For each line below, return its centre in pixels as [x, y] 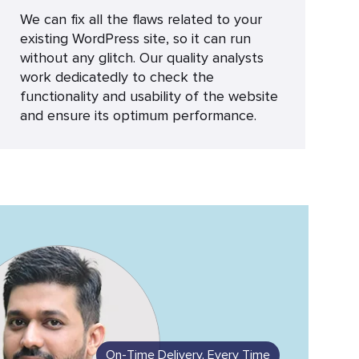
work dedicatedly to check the [117, 77]
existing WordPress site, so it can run [135, 38]
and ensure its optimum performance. [138, 115]
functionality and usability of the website [149, 96]
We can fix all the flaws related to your [141, 19]
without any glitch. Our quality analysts [141, 58]
